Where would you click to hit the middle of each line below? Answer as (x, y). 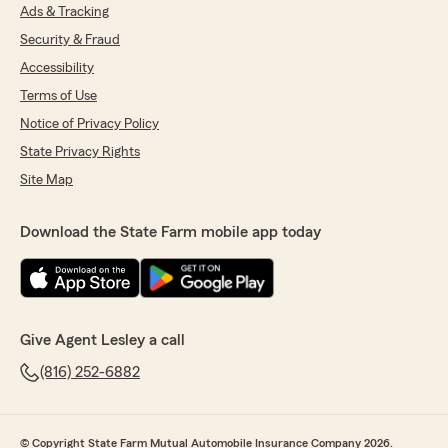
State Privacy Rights (80, 152)
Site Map (46, 180)
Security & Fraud (70, 40)
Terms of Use (58, 96)
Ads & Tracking (64, 12)
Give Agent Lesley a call (102, 340)
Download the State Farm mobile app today (170, 232)
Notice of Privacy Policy (89, 124)
